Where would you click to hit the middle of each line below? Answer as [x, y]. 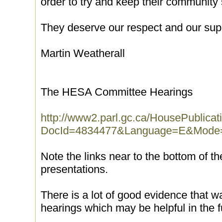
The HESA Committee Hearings [117, 92]
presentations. [74, 169]
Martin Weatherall [83, 53]
